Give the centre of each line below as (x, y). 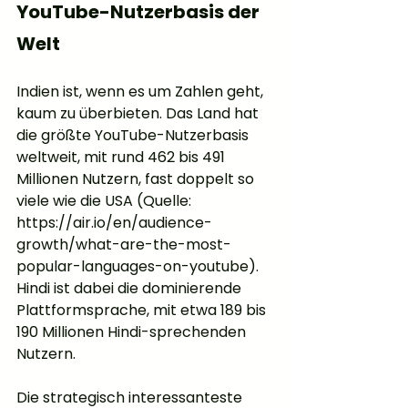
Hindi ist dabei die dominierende (131, 289)
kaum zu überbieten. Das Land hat (139, 114)
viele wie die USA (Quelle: (106, 201)
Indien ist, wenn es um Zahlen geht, (142, 92)
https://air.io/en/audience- (114, 223)
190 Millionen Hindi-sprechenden (133, 332)
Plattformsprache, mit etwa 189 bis (143, 311)
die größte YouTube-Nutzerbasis (134, 136)
